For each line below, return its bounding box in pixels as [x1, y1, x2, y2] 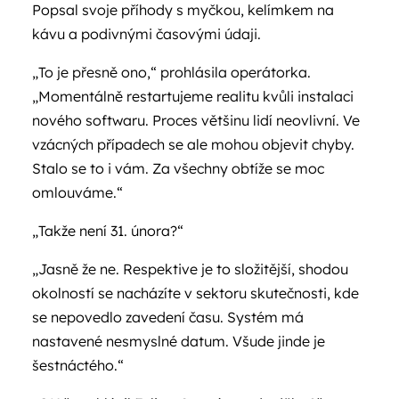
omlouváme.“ [32, 183, 123, 201]
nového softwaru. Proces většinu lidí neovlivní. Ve [32, 111, 360, 129]
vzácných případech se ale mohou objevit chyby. [32, 135, 354, 153]
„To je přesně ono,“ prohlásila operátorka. [32, 63, 311, 81]
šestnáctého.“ [32, 356, 124, 374]
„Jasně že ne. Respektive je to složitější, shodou [32, 260, 348, 278]
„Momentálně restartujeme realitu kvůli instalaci [32, 87, 354, 105]
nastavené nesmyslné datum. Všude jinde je [32, 332, 325, 350]
